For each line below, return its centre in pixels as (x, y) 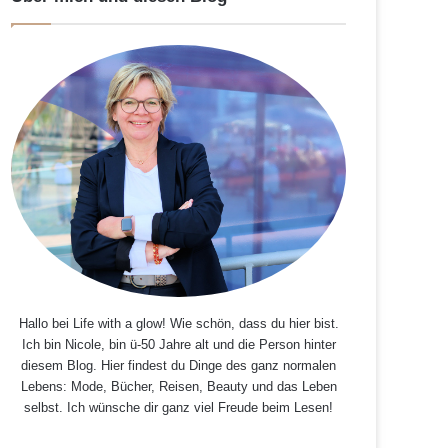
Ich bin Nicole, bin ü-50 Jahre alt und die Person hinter (178, 345)
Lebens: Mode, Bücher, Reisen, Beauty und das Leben (178, 387)
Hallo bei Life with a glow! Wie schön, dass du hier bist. (178, 324)
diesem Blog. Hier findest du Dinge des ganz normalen (178, 366)
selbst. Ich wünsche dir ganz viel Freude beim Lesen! (178, 408)
